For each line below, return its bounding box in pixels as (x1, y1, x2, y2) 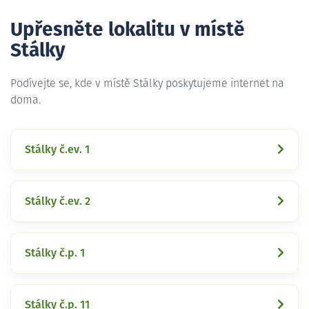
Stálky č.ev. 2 (25, 195, 90, 207)
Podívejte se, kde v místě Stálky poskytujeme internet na (10, 77, 284, 89)
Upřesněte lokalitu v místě (10, 20, 245, 40)
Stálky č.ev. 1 (25, 143, 90, 155)
